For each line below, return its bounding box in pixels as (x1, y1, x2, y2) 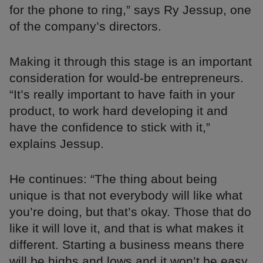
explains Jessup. (9, 136, 104, 150)
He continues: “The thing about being (9, 171, 217, 186)
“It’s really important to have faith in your (9, 87, 235, 101)
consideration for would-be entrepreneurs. (9, 70, 244, 85)
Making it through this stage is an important (9, 54, 252, 68)
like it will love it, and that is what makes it (9, 221, 244, 235)
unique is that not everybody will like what (9, 188, 242, 202)
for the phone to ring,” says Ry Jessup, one (9, 2, 251, 16)
